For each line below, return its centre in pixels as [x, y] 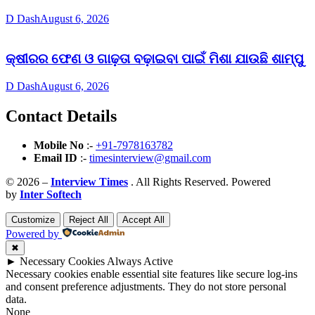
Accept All [143, 220]
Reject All [89, 220]
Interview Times [89, 182]
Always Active [140, 262]
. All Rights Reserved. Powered [199, 182]
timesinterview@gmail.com [150, 158]
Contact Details [61, 116]
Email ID [56, 158]
